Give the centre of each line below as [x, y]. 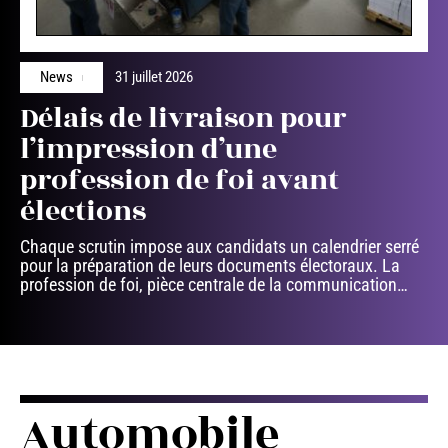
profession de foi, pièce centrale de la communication [208, 285]
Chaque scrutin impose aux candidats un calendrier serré [219, 247]
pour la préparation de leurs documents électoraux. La [210, 266]
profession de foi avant [179, 181]
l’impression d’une [148, 150]
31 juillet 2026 [154, 77]
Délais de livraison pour [183, 119]
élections [83, 212]
